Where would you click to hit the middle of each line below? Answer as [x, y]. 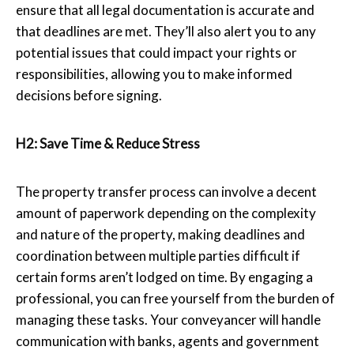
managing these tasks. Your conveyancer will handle [168, 319]
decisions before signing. [89, 95]
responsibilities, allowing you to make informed [154, 73]
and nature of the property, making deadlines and [160, 234]
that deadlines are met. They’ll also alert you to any [166, 31]
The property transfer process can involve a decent [166, 191]
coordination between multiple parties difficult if [158, 255]
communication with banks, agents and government [168, 341]
